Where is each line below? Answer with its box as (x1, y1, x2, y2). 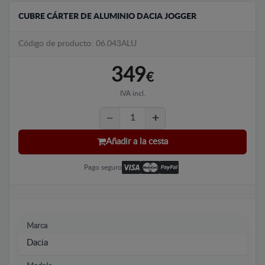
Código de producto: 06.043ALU (18, 39, 137, 48)
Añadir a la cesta (106, 137, 168, 147)
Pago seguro (83, 163, 122, 171)
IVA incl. (119, 89, 146, 97)
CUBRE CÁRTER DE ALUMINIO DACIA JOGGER (18, 12, 196, 21)
